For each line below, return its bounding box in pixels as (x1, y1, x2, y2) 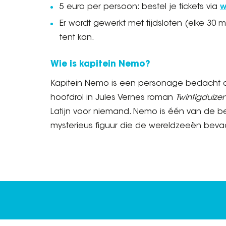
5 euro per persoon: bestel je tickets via (60, 3, 220, 11)
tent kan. (60, 34, 94, 42)
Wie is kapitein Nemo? (50, 60, 150, 69)
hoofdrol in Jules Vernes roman (50, 94, 176, 102)
